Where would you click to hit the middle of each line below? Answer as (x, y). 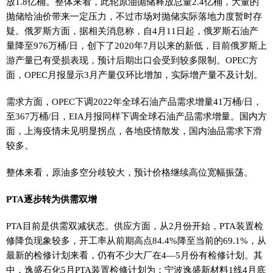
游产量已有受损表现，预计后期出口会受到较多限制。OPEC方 (132, 60)
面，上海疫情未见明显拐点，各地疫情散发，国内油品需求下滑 (134, 131)
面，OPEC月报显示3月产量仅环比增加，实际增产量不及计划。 (134, 75)
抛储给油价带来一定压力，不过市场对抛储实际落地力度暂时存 (134, 16)
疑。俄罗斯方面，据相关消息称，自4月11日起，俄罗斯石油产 (132, 31)
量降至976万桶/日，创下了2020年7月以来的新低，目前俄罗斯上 (136, 45)
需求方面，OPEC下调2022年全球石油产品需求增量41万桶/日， (134, 101)
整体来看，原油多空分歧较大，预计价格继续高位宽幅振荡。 (129, 172)
